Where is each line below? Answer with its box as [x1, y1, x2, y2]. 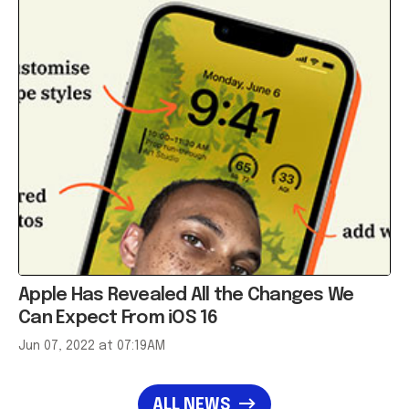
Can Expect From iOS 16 [18, 308, 218, 328]
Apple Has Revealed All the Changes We [18, 285, 354, 305]
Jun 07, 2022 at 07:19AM [18, 339, 165, 352]
